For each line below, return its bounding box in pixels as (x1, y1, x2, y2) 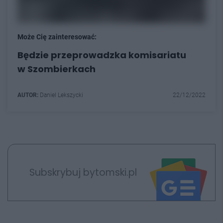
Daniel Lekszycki (38, 92, 83, 99)
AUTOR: (17, 92, 38, 99)
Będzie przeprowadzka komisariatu (17, 49, 186, 61)
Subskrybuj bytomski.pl (29, 165, 137, 179)
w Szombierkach (17, 63, 96, 75)
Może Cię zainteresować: (17, 33, 97, 41)
